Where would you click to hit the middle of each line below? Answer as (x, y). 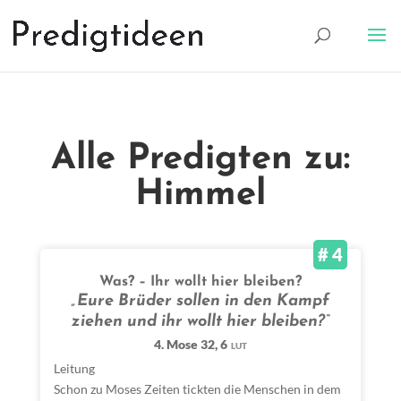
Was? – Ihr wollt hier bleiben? (200, 282)
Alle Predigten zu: (200, 159)
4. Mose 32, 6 (190, 344)
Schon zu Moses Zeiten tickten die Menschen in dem (197, 389)
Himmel (200, 195)
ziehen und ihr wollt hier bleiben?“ (200, 322)
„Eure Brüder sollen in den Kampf (200, 301)
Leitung (74, 368)
